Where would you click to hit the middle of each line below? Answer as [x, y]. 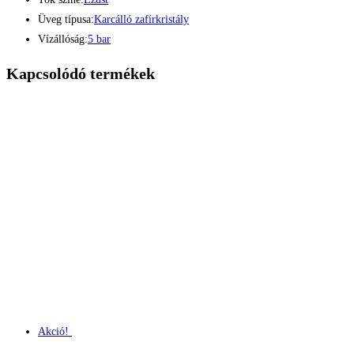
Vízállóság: [63, 40]
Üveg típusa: [66, 20]
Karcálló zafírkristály [141, 20]
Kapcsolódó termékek [81, 73]
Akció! [53, 331]
